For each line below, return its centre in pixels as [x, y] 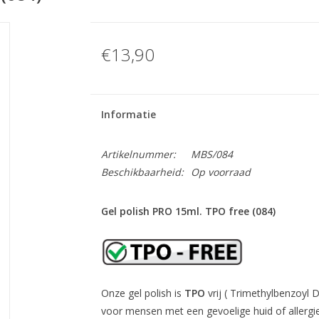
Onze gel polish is [141, 293]
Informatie [128, 114]
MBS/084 [211, 154]
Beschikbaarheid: [142, 172]
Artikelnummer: [138, 154]
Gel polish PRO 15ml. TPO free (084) [188, 211]
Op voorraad [220, 172]
